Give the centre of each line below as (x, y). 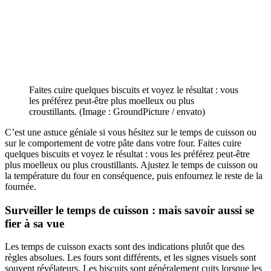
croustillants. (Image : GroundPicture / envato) (117, 111)
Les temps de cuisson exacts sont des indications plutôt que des (125, 247)
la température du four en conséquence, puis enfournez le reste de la (134, 175)
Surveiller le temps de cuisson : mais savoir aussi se (129, 210)
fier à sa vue (34, 223)
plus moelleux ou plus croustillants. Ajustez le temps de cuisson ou (131, 165)
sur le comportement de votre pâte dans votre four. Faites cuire (123, 143)
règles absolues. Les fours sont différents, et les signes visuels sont (130, 258)
